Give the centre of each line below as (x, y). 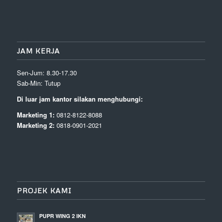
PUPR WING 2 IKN (62, 216)
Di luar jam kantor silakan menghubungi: (80, 99)
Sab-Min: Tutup (38, 83)
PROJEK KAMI (44, 191)
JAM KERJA (38, 51)
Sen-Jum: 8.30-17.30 (47, 73)
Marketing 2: (35, 125)
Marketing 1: (35, 115)
